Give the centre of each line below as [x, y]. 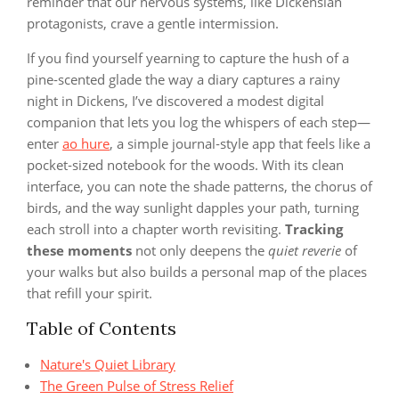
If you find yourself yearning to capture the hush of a [188, 58]
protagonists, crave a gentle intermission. [153, 24]
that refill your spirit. [90, 293]
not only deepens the [200, 251]
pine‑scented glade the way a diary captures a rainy [183, 80]
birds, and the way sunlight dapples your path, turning [193, 208]
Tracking [314, 229]
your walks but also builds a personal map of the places [197, 272]
